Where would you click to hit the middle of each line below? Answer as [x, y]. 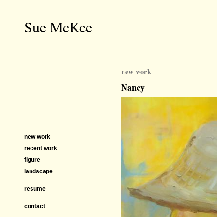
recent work [41, 148]
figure [32, 160]
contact [35, 206]
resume [35, 189]
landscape [39, 171]
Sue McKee [58, 27]
